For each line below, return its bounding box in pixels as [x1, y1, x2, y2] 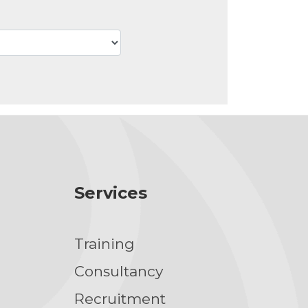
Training [74, 234, 135, 252]
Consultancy [74, 262, 163, 280]
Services [74, 182, 147, 203]
